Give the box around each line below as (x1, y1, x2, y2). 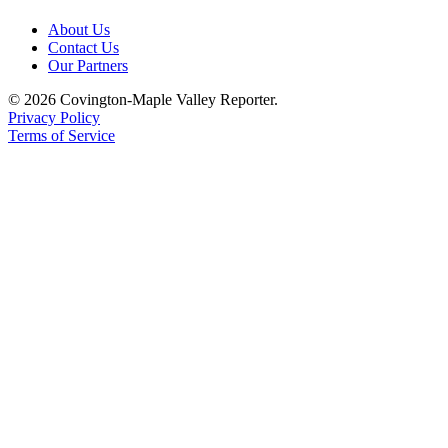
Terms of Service (8, 126, 115, 144)
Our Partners (48, 56, 128, 74)
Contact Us (48, 38, 119, 56)
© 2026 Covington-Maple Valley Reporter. (8, 90, 278, 108)
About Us (48, 20, 110, 38)
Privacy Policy (8, 108, 100, 126)
